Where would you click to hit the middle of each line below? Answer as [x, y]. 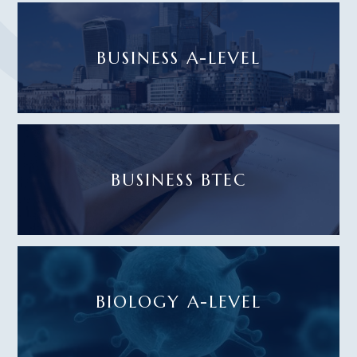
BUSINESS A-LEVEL [178, 58]
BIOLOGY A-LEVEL [178, 302]
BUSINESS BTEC [178, 180]
